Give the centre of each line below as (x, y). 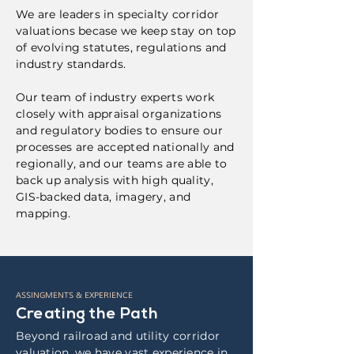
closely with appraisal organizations (119, 114)
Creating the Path (87, 314)
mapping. (43, 213)
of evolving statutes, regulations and (121, 47)
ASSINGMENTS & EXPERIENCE (74, 295)
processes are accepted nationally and (125, 147)
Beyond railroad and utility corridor (118, 336)
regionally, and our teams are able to (122, 164)
